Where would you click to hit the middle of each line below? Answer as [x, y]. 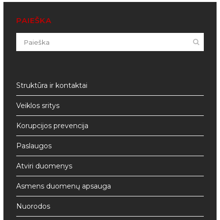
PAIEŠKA [34, 21]
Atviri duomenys [44, 166]
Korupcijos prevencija [53, 126]
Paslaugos [34, 146]
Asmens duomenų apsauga [64, 186]
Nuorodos [33, 206]
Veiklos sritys [38, 106]
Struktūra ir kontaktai [52, 86]
